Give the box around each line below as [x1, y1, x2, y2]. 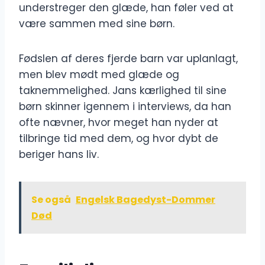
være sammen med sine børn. [19, 17, 174, 31]
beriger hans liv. [19, 147, 99, 162]
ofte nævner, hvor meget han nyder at [19, 115, 218, 130]
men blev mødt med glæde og [19, 67, 179, 82]
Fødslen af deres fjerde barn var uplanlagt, [19, 51, 238, 66]
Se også [31, 193, 71, 207]
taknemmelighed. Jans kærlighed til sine [19, 83, 227, 98]
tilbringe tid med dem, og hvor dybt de [19, 131, 218, 146]
